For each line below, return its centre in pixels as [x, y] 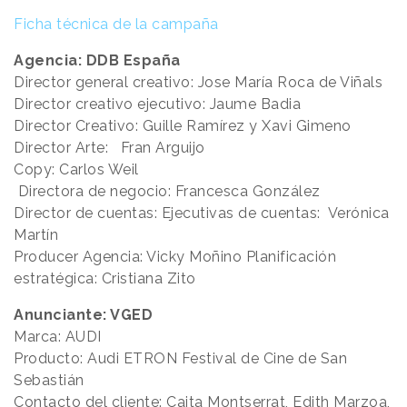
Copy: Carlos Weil [76, 169]
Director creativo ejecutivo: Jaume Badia [157, 104]
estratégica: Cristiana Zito [105, 278]
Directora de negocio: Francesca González [167, 191]
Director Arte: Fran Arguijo [109, 147]
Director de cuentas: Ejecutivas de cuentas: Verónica [202, 213]
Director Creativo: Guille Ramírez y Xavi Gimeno [183, 125]
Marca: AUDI [70, 336]
